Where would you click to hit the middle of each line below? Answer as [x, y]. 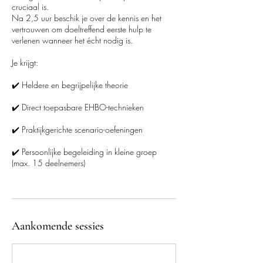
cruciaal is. [30, 7]
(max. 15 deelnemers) [48, 163]
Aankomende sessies [58, 226]
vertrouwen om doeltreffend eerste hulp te [82, 29]
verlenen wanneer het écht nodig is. [72, 40]
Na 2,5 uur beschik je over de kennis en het [87, 18]
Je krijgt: [25, 63]
